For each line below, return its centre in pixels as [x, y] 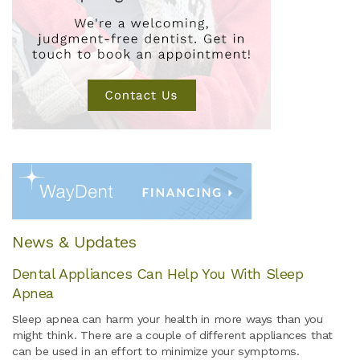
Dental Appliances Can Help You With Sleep [158, 273]
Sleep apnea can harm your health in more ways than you [168, 319]
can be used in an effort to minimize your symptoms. [156, 351]
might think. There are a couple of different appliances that [173, 335]
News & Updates [74, 241]
